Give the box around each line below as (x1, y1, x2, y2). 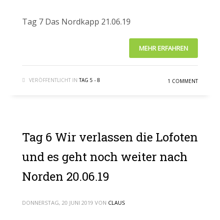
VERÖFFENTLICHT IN (29, 77, 78, 83)
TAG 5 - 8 (79, 77, 100, 83)
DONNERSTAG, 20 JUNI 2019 (22, 199, 93, 206)
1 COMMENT (167, 78, 198, 84)
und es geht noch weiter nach (22, 149, 188, 165)
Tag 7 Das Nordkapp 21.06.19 (22, 16, 131, 27)
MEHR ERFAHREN (139, 44, 188, 53)
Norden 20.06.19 (22, 168, 110, 184)
